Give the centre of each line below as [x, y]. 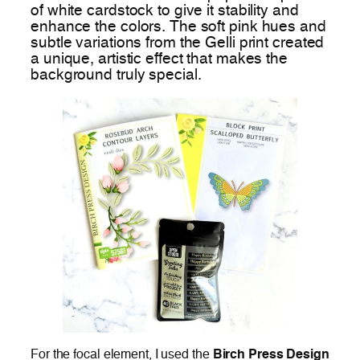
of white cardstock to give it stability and [165, 11]
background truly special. [116, 75]
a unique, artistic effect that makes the [159, 59]
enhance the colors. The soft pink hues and [178, 27]
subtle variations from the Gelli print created [178, 43]
